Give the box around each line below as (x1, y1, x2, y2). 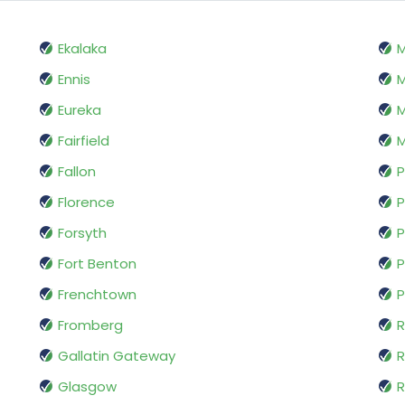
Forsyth (58, 223, 107, 243)
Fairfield (58, 131, 109, 151)
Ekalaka (58, 39, 107, 59)
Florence (58, 193, 115, 212)
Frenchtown (58, 285, 137, 305)
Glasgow (58, 377, 117, 397)
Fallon (58, 162, 96, 182)
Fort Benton (58, 254, 137, 274)
